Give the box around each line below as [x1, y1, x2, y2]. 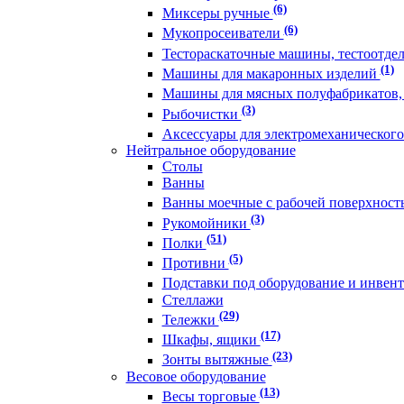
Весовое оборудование [125, 368, 266, 384]
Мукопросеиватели [161, 25, 284, 41]
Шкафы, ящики [161, 332, 261, 348]
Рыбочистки [161, 106, 242, 122]
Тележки [161, 312, 219, 328]
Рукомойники [161, 215, 251, 231]
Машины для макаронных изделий [161, 66, 381, 82]
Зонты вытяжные [161, 352, 272, 368]
